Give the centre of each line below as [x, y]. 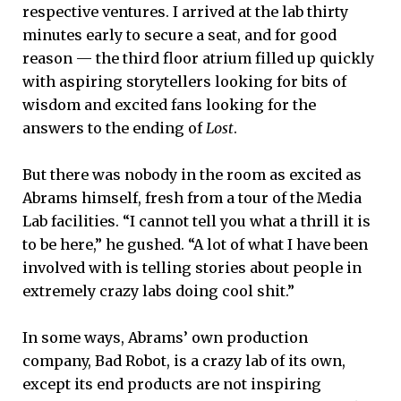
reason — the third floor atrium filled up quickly [198, 58]
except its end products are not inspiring [172, 384]
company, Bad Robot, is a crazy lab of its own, [184, 361]
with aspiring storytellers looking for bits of [184, 81]
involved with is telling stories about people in [192, 267]
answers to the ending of [114, 128]
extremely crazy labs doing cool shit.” [158, 290]
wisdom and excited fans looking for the [169, 104]
